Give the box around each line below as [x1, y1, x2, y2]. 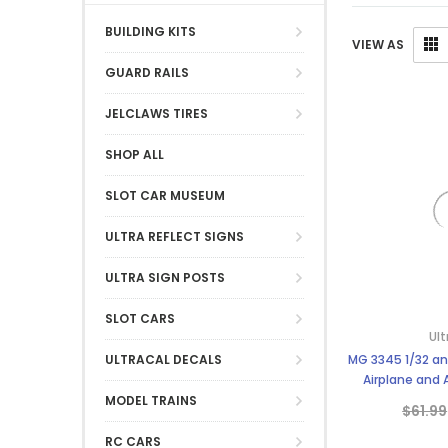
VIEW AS [351, 36, 404, 54]
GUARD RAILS [105, 63, 189, 81]
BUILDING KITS [105, 22, 196, 40]
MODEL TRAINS [105, 391, 197, 409]
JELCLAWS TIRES [105, 104, 208, 122]
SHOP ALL [105, 145, 164, 163]
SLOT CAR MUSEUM [105, 186, 225, 204]
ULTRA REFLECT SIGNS [105, 227, 244, 245]
